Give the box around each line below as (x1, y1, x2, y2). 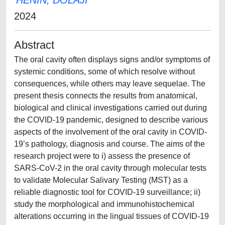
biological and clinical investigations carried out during (14, 103, 207, 112)
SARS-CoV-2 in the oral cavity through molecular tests (14, 164, 206, 172)
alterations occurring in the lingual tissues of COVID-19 (14, 212, 209, 220)
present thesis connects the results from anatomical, (14, 91, 197, 100)
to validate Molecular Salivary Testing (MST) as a (14, 176, 188, 184)
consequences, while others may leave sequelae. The (14, 79, 205, 88)
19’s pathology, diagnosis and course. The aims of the (14, 140, 205, 148)
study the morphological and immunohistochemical (14, 200, 194, 208)
